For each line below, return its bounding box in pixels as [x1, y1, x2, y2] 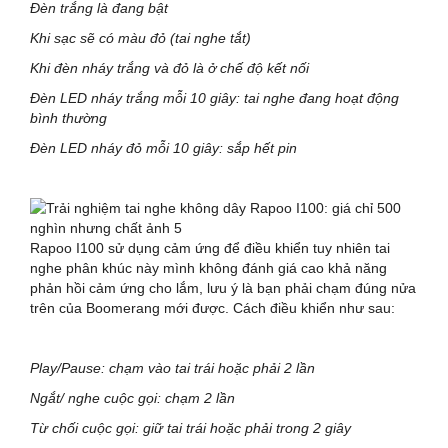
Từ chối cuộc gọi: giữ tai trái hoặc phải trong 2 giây [30, 419, 351, 436]
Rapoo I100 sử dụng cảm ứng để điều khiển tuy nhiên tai [30, 239, 390, 256]
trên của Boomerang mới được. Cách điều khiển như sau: [30, 299, 395, 316]
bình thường [30, 109, 107, 126]
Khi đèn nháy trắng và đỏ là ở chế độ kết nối [30, 59, 309, 76]
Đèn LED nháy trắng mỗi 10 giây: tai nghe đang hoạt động [30, 89, 399, 106]
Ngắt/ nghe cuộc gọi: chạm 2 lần [30, 389, 235, 406]
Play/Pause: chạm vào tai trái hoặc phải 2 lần [30, 359, 315, 376]
